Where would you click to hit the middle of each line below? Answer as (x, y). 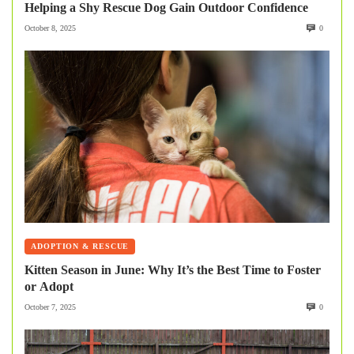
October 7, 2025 (50, 307)
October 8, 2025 (50, 28)
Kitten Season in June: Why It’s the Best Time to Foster (173, 269)
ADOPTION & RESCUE (80, 247)
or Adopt (49, 286)
